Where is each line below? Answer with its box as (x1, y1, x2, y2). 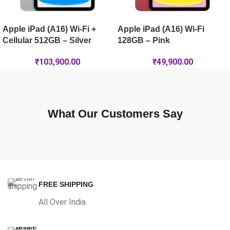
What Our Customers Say (47, 107, 183, 121)
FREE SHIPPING (39, 180, 93, 189)
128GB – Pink (118, 36, 170, 45)
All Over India (39, 197, 86, 207)
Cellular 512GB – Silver (3, 36, 91, 45)
